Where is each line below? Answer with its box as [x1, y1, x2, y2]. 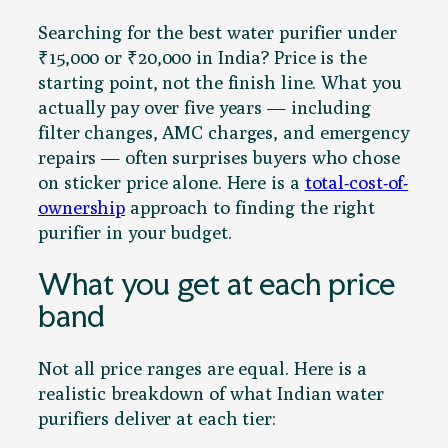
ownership [38, 195, 126, 218]
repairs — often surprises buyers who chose [38, 145, 400, 168]
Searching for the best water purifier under [38, 20, 397, 43]
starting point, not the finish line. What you [38, 70, 402, 93]
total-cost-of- [304, 170, 409, 193]
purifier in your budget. [38, 220, 232, 243]
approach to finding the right [125, 195, 376, 218]
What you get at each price [38, 265, 396, 303]
